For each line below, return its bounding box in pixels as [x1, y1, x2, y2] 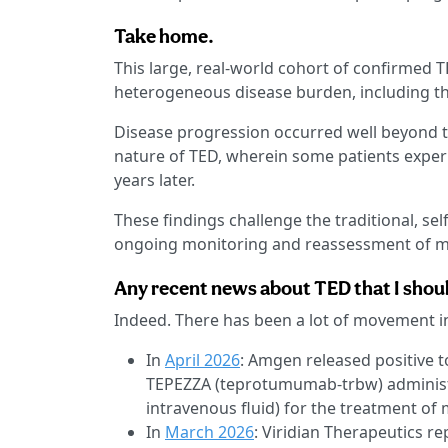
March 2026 [165, 421, 254, 444]
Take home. [114, 24, 214, 49]
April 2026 [165, 349, 240, 372]
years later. [114, 169, 195, 192]
